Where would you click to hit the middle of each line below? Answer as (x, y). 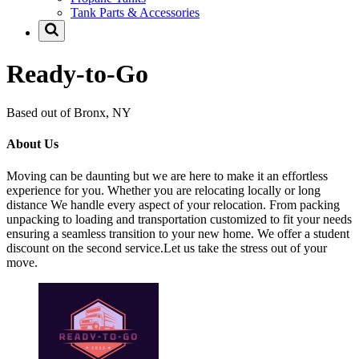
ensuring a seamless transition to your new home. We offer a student (178, 233)
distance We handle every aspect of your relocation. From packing (173, 204)
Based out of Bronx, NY (69, 113)
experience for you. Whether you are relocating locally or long (163, 190)
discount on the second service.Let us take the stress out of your (167, 248)
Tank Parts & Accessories (135, 13)
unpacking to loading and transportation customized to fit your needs (179, 219)
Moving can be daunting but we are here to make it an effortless (167, 175)
